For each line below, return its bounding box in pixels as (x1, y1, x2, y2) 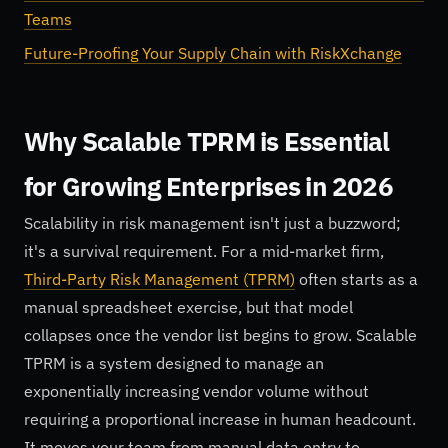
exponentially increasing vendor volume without (24, 380, 369, 401)
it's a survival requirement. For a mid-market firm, (24, 240, 384, 261)
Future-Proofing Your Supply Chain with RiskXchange (24, 43, 402, 64)
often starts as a (295, 268, 418, 289)
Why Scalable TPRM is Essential (24, 123, 390, 158)
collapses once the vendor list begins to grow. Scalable (24, 324, 417, 345)
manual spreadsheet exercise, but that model (24, 296, 353, 317)
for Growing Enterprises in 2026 (24, 168, 393, 203)
